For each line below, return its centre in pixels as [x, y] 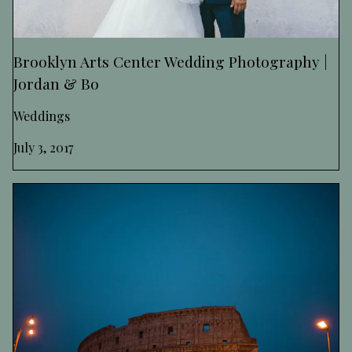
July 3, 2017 [43, 147]
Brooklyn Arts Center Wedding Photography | [170, 61]
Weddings [42, 115]
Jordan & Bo [56, 83]
